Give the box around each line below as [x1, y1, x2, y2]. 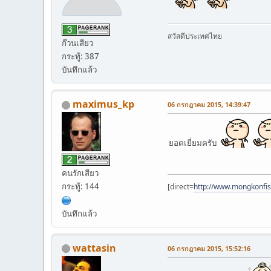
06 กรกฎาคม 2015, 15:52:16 [168, 243, 250, 253]
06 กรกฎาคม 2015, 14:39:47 [168, 100, 250, 109]
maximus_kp [73, 97, 134, 111]
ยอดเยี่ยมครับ [169, 137, 220, 149]
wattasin [73, 241, 116, 255]
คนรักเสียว [62, 167, 99, 178]
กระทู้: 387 [62, 51, 99, 62]
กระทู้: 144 [62, 180, 99, 192]
